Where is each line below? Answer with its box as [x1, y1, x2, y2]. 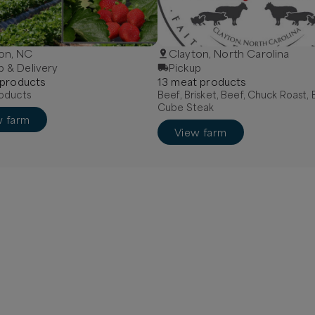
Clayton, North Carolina [169, 47, 290, 60]
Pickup [169, 61, 201, 74]
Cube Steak [157, 101, 214, 113]
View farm [174, 126, 227, 139]
